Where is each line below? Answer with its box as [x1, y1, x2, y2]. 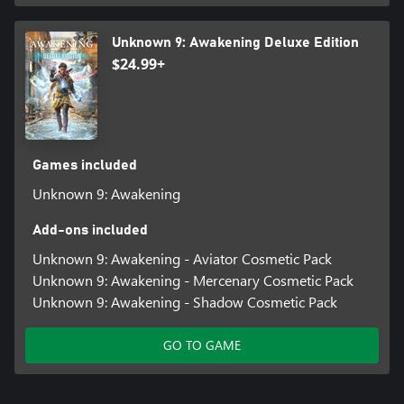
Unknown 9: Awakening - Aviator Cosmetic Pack [32, 249, 332, 269]
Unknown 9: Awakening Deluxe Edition [112, 35, 359, 50]
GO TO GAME [163, 336, 241, 354]
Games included [32, 158, 137, 173]
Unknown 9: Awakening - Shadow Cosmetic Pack [32, 292, 337, 312]
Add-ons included [32, 223, 148, 238]
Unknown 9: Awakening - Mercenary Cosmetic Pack [32, 271, 353, 290]
